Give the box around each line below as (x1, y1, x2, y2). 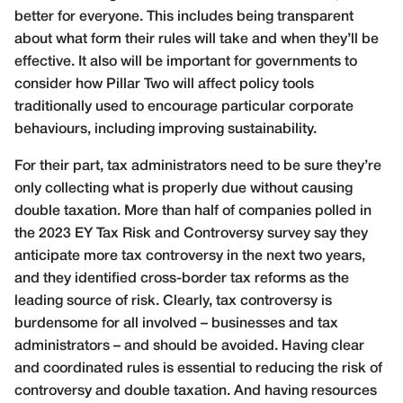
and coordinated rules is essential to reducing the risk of (14, 363, 382, 376)
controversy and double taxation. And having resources (14, 385, 377, 399)
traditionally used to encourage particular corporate (14, 101, 354, 114)
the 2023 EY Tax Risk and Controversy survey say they (14, 228, 368, 241)
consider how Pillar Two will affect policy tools (14, 78, 314, 92)
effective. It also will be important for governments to (14, 56, 357, 69)
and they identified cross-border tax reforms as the (14, 273, 349, 286)
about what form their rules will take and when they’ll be (14, 33, 379, 47)
